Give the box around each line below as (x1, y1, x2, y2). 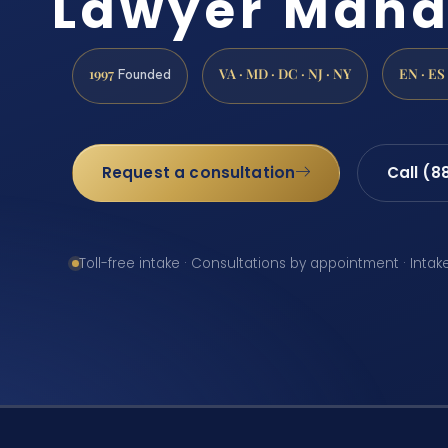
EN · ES (399, 64, 445, 83)
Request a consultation (101, 162, 296, 184)
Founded (114, 65, 171, 84)
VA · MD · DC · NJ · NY (219, 64, 351, 83)
